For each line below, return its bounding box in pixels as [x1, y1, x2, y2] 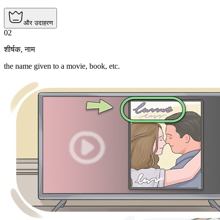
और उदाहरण [24, 19, 53, 27]
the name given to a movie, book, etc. [4, 62, 120, 71]
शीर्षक [4, 45, 21, 54]
